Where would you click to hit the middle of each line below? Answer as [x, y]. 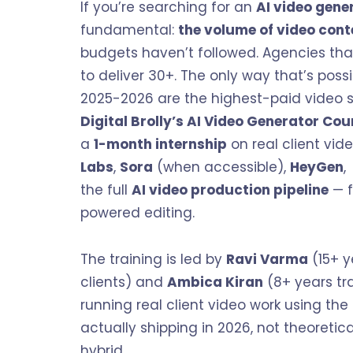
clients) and [124, 282]
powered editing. [137, 213]
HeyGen [317, 167]
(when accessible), [221, 167]
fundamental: [129, 30]
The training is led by [153, 259]
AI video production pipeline [230, 190]
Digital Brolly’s [132, 122]
